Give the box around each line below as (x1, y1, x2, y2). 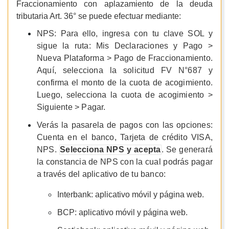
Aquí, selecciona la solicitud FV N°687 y (37, 66, 213, 75)
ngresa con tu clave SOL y (104, 29, 213, 38)
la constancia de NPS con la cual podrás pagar (37, 157, 213, 167)
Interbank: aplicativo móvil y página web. (57, 190, 204, 199)
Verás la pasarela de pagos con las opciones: (37, 121, 213, 130)
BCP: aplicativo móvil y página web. (57, 208, 188, 217)
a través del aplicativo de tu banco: (37, 170, 166, 179)
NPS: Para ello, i (37, 29, 104, 38)
